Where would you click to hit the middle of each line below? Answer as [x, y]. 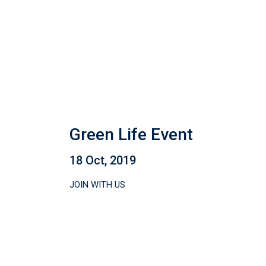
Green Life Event [131, 134]
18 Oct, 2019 [103, 160]
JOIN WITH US [97, 185]
